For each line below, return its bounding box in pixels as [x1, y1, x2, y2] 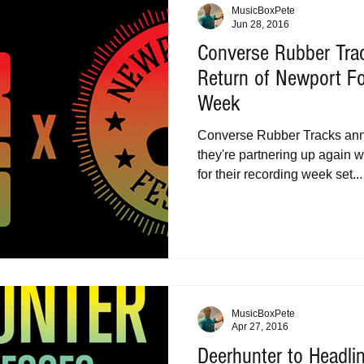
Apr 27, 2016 [232, 321, 288, 332]
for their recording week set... [197, 167, 362, 181]
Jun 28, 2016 [232, 18, 289, 30]
